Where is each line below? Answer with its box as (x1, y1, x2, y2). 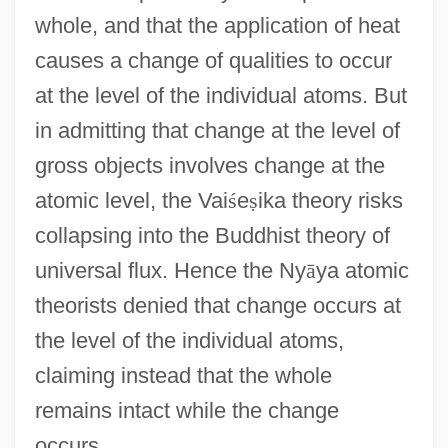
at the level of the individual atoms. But (34, 82, 407, 108)
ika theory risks (257, 187, 403, 213)
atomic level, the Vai (34, 187, 228, 213)
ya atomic (315, 257, 409, 283)
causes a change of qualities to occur (34, 47, 392, 73)
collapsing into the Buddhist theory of (34, 222, 390, 248)
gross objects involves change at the (34, 152, 385, 178)
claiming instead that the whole (34, 362, 332, 388)
